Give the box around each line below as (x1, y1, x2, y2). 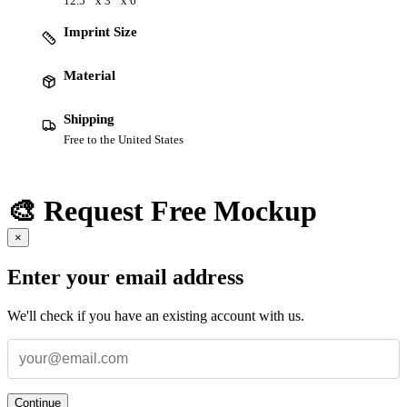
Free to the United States (64, 132, 184, 146)
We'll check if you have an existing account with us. (7, 308, 304, 324)
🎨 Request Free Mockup (7, 194, 317, 228)
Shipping (64, 111, 114, 126)
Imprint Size (64, 24, 137, 39)
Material (64, 67, 115, 83)
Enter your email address (7, 265, 243, 290)
